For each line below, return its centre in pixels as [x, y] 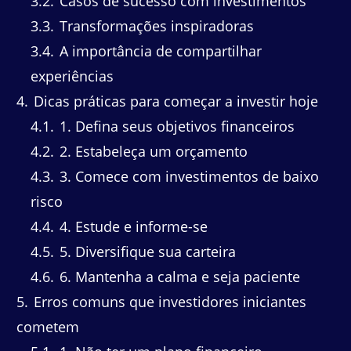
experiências [72, 76]
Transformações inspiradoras [155, 25]
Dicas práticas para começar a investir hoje [174, 101]
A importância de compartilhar [159, 51]
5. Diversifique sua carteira [146, 251]
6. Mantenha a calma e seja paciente [178, 276]
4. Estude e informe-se [132, 226]
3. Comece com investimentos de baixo [187, 176]
